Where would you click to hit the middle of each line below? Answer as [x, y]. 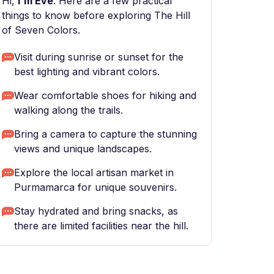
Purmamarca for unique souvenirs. [95, 187]
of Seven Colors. [41, 30]
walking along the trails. [68, 110]
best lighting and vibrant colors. [87, 72]
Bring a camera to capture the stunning [106, 134]
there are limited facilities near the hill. [101, 226]
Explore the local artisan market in [94, 172]
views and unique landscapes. [83, 149]
